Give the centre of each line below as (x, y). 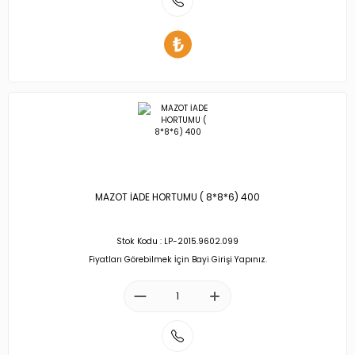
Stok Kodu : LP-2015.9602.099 (177, 242)
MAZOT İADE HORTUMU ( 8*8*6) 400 (177, 198)
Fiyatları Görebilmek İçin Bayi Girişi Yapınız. (177, 259)
